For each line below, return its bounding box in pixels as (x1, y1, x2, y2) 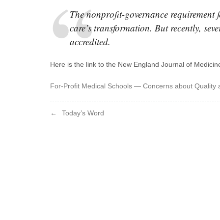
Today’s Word (62, 109, 104, 117)
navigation (50, 123, 123, 140)
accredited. (70, 35, 110, 48)
